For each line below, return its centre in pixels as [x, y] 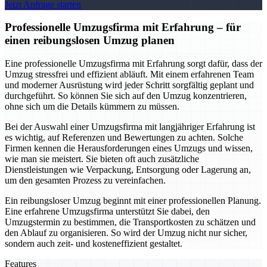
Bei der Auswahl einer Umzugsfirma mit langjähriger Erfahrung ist [130, 127]
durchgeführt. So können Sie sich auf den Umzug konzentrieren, [126, 96]
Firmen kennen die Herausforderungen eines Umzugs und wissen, [129, 148]
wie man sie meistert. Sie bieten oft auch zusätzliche [102, 159]
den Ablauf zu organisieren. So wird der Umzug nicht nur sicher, [126, 233]
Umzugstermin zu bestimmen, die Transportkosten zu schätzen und [130, 222]
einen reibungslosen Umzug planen [90, 41]
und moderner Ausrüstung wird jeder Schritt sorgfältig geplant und [129, 85]
